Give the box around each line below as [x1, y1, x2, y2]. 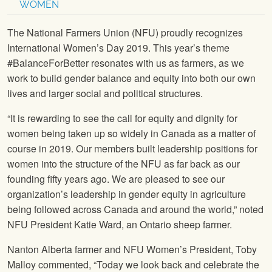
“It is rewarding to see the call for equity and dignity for [7, 111, 237, 126]
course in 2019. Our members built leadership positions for [7, 141, 257, 156]
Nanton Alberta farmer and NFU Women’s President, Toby [7, 242, 257, 257]
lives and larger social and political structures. [7, 86, 203, 101]
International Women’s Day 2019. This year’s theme [7, 41, 229, 55]
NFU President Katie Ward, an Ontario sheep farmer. [7, 217, 232, 232]
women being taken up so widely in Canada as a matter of [7, 126, 256, 141]
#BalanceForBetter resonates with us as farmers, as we [7, 56, 244, 70]
